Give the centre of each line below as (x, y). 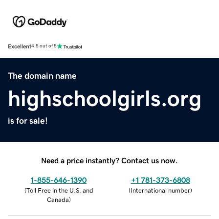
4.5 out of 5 (44, 46)
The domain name (42, 76)
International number (160, 190)
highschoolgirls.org (105, 98)
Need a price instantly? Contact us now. (109, 160)
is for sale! (28, 120)
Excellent (20, 46)
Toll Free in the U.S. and (60, 190)
